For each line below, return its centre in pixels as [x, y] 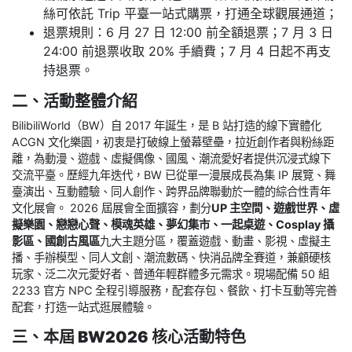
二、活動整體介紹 [75, 102]
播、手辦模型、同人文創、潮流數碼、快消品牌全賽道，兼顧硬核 [171, 258]
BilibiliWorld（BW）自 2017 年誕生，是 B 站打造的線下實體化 [167, 126]
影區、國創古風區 [56, 241]
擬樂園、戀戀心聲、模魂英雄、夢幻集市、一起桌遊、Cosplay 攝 [173, 225]
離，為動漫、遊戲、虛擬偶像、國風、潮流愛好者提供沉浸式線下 [171, 159]
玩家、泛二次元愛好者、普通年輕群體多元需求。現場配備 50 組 [170, 274]
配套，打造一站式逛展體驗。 [83, 307]
